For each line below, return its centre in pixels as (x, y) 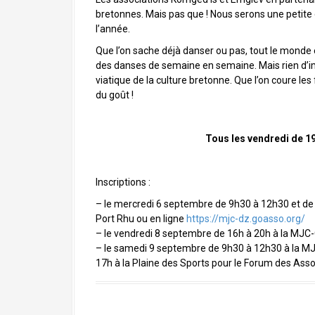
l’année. (113, 29)
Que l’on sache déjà (139, 51)
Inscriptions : (123, 182)
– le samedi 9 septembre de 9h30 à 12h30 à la (199, 248)
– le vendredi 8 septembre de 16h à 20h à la (193, 233)
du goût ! (115, 95)
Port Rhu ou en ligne (141, 219)
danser (198, 51)
